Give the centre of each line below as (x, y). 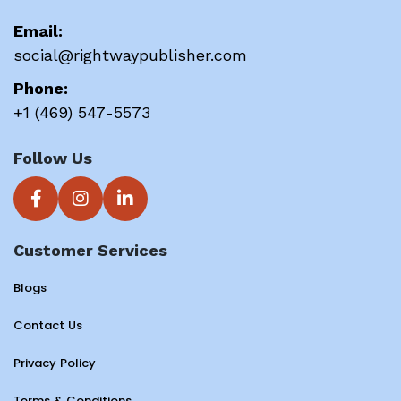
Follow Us (53, 158)
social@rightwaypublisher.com (130, 55)
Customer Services (90, 251)
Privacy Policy (55, 363)
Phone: (41, 88)
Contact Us (48, 325)
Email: (38, 30)
